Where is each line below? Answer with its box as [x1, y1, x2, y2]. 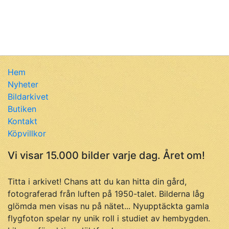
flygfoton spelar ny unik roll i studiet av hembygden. [8, 213, 210, 223]
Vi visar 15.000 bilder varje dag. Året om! [8, 149, 205, 162]
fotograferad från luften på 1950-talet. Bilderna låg [8, 189, 204, 199]
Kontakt [8, 116, 37, 126]
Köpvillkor [8, 128, 46, 139]
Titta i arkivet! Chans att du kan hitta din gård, [8, 176, 187, 187]
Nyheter [8, 79, 38, 89]
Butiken [8, 104, 36, 114]
